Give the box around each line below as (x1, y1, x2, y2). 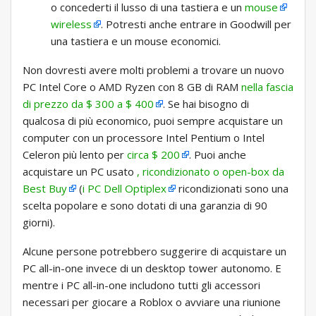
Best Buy (23, 181, 67, 196)
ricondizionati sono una (176, 181, 288, 196)
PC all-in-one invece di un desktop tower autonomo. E (23, 261, 281, 276)
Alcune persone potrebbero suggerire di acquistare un (23, 244, 286, 259)
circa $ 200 (127, 147, 180, 162)
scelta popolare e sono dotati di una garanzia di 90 (23, 198, 267, 213)
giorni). (23, 215, 55, 230)
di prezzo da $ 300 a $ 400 (23, 97, 154, 111)
